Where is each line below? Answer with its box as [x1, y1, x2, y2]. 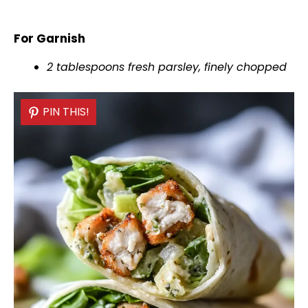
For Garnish [14, 30, 85, 47]
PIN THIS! [43, 104, 89, 120]
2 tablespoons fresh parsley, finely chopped [47, 59, 287, 76]
